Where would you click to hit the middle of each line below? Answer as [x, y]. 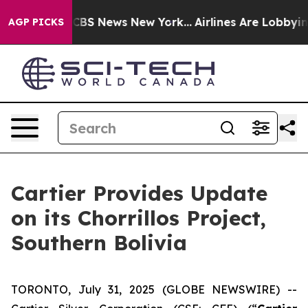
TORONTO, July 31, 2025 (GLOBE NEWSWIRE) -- [154, 289]
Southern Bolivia [99, 243]
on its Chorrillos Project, [139, 218]
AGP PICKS [36, 22]
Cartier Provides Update [139, 193]
